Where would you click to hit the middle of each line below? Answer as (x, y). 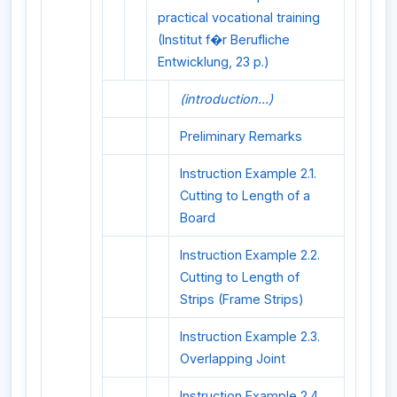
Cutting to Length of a (245, 196)
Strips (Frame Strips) (242, 300)
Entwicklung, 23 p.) (214, 62)
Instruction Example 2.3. (250, 337)
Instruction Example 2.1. (248, 174)
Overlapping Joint (233, 359)
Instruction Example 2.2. (250, 255)
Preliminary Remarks (241, 136)
